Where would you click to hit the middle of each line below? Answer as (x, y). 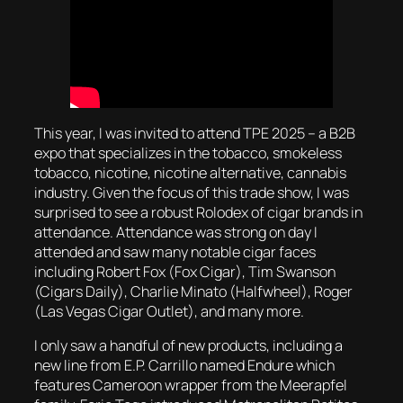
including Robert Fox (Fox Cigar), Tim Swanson (185, 271)
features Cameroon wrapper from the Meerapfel (191, 385)
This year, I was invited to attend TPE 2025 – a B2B (195, 133)
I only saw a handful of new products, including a (188, 345)
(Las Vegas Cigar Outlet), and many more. (169, 311)
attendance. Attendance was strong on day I (176, 232)
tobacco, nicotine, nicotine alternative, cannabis (190, 172)
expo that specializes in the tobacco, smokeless (188, 152)
